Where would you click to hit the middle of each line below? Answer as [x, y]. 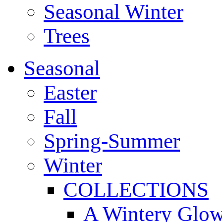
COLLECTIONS [136, 190]
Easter [70, 92]
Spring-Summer [112, 141]
